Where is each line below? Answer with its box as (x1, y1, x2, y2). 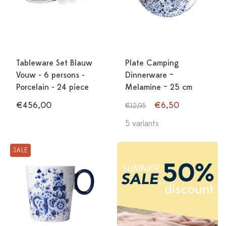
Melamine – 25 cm (125, 82, 192, 92)
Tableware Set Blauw (16, 58, 92, 68)
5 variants (125, 119, 159, 129)
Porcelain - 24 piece (16, 82, 89, 92)
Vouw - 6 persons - (16, 70, 85, 80)
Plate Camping (125, 58, 179, 68)
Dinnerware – (125, 70, 174, 80)
